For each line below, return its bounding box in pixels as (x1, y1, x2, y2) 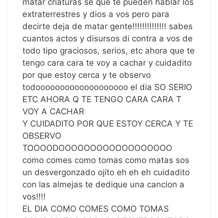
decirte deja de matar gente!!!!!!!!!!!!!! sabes (22, 21, 193, 31)
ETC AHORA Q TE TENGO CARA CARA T (22, 94, 182, 104)
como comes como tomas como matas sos (22, 155, 189, 165)
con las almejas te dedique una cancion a (22, 179, 184, 189)
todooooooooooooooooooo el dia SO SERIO (22, 82, 192, 92)
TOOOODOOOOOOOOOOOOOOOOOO (22, 143, 172, 153)
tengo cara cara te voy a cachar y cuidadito (22, 57, 192, 68)
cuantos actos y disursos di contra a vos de (22, 33, 193, 43)
